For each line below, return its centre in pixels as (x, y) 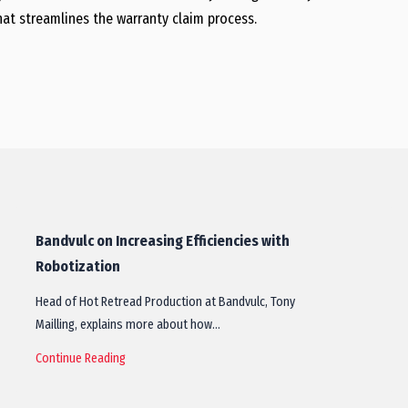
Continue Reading (81, 359)
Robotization (78, 267)
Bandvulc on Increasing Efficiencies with (163, 241)
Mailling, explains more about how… (128, 325)
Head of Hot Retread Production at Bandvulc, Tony (165, 302)
